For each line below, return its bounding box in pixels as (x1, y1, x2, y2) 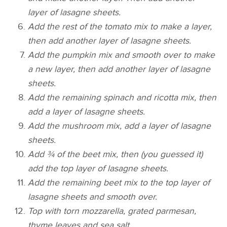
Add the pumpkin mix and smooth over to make (28, 50, 215, 61)
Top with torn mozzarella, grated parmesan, (28, 206, 197, 217)
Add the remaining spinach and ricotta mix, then (28, 92, 217, 103)
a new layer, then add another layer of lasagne (28, 64, 211, 75)
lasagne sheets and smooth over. (28, 192, 158, 203)
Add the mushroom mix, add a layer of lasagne (28, 121, 211, 132)
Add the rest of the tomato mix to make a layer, (28, 21, 212, 32)
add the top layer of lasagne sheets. (28, 163, 169, 174)
